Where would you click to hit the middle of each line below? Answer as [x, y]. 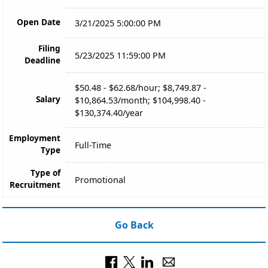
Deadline [42, 60]
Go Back [134, 225]
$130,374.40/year [109, 112]
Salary [48, 99]
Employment [35, 138]
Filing [49, 48]
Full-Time [93, 145]
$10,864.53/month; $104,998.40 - [141, 100]
